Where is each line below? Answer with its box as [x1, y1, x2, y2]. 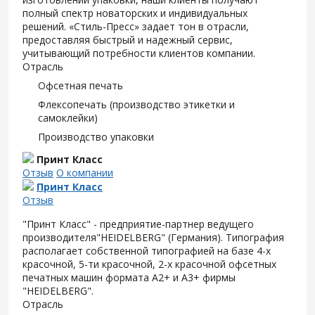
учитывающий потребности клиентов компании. [22, 46, 255, 60]
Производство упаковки [38, 129, 154, 143]
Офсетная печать [38, 78, 123, 92]
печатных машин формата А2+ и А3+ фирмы [22, 270, 236, 284]
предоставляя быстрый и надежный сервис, [22, 32, 233, 46]
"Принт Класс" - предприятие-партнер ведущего [22, 217, 254, 231]
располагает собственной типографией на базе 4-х [22, 243, 271, 257]
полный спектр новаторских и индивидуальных [22, 6, 247, 20]
